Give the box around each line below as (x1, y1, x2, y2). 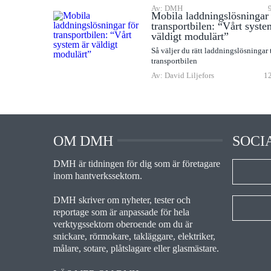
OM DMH (53, 133, 113, 149)
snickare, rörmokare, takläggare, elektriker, (53, 231, 215, 242)
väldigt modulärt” (151, 30, 229, 43)
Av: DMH (151, 4, 183, 13)
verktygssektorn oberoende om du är (53, 219, 192, 230)
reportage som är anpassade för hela (53, 207, 189, 218)
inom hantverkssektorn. (53, 171, 142, 181)
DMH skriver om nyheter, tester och (53, 195, 191, 206)
